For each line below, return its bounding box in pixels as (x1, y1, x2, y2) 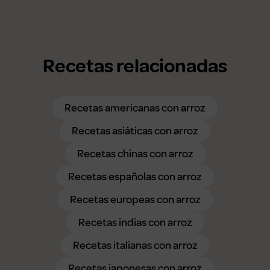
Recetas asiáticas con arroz (72, 124, 198, 137)
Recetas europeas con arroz (69, 192, 201, 206)
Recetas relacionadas (43, 54, 227, 78)
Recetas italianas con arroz (72, 238, 198, 252)
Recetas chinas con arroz (77, 146, 193, 160)
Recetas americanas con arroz (64, 101, 206, 115)
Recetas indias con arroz (78, 215, 192, 229)
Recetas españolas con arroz (68, 169, 202, 183)
